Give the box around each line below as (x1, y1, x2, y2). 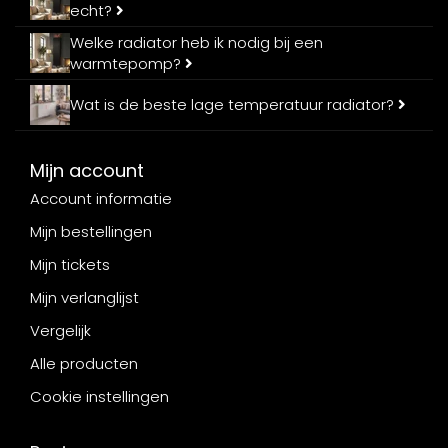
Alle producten (30, 352, 138, 374)
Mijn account (30, 157, 144, 183)
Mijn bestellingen (30, 220, 152, 242)
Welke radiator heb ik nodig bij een (70, 31, 323, 53)
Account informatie (30, 187, 172, 209)
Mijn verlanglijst (30, 286, 139, 308)
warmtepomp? (70, 52, 185, 74)
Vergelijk (30, 319, 91, 341)
